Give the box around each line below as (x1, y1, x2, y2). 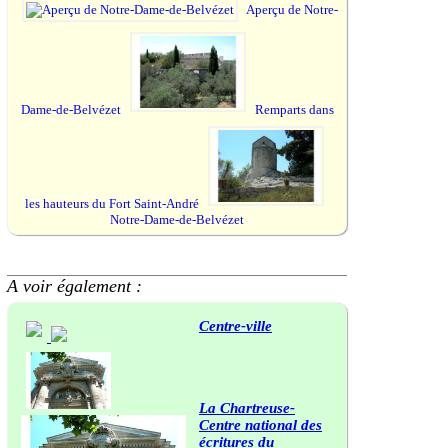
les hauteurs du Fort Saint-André (24, 196, 202, 211)
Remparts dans (254, 102, 334, 117)
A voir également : (7, 276, 142, 296)
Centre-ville (199, 318, 272, 334)
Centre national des (199, 417, 322, 433)
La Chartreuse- (199, 400, 295, 416)
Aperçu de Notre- (246, 2, 338, 17)
